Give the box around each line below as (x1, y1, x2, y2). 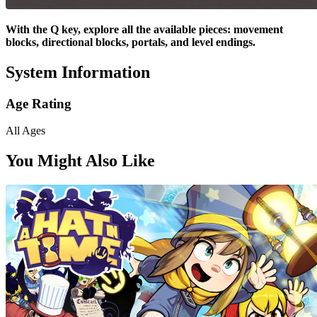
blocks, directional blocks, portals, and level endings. (6, 35, 255, 48)
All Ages (6, 125, 45, 137)
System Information (6, 62, 150, 81)
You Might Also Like (6, 151, 155, 171)
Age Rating (6, 96, 71, 111)
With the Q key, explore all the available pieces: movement (6, 23, 283, 35)
